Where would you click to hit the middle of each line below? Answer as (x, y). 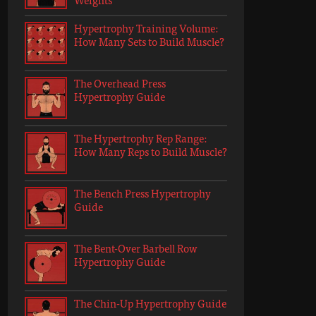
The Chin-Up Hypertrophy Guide (150, 303)
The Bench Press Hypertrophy (142, 193)
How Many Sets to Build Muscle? (149, 41)
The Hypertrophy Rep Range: (140, 138)
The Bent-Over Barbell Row (136, 248)
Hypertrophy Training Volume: (146, 28)
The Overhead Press (120, 83)
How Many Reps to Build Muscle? (151, 151)
